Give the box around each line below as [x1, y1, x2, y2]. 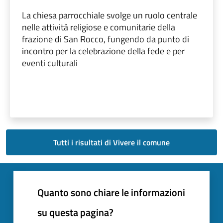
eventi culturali [22, 56, 78, 70]
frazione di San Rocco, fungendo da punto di [22, 32, 189, 46]
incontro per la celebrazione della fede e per [22, 44, 185, 58]
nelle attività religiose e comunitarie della [22, 20, 175, 34]
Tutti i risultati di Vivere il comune [53, 136, 170, 148]
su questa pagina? [37, 204, 113, 220]
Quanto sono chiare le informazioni [37, 184, 185, 200]
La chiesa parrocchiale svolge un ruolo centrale [22, 8, 197, 22]
